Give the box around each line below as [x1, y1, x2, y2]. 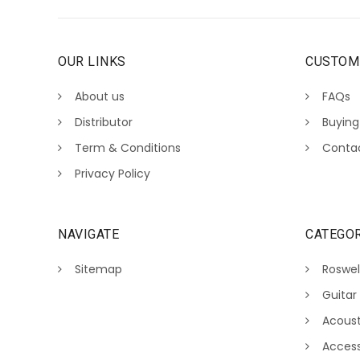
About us [75, 88, 125, 105]
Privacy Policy [75, 166, 150, 182]
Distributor [75, 114, 133, 131]
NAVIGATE [58, 227, 119, 242]
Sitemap [75, 261, 122, 277]
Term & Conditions [75, 140, 181, 157]
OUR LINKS [58, 54, 126, 70]
